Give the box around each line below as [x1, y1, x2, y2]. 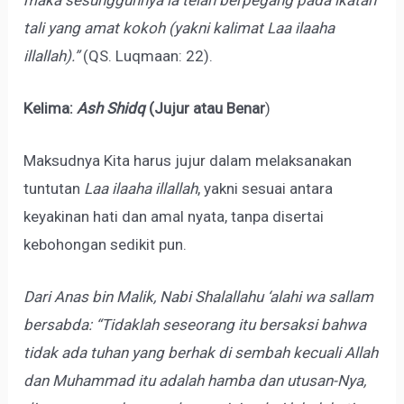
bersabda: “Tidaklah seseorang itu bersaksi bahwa [23, 316, 367, 335]
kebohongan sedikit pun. [23, 235, 188, 254]
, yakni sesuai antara [197, 179, 334, 198]
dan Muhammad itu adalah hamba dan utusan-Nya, [23, 372, 367, 390]
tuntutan [23, 179, 85, 198]
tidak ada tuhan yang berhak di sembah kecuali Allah [23, 344, 379, 363]
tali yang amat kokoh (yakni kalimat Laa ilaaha [23, 18, 335, 37]
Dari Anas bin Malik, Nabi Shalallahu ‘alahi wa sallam [23, 288, 374, 307]
